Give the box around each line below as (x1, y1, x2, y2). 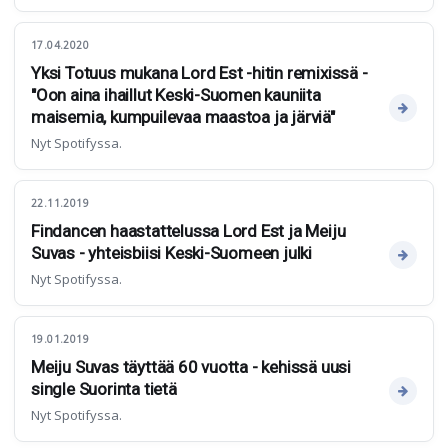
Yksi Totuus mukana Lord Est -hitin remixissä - (31, 63, 368, 84)
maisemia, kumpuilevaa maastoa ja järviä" (31, 107, 335, 128)
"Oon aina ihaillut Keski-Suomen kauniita (31, 85, 321, 106)
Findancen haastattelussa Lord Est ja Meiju (31, 221, 346, 242)
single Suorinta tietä (31, 379, 177, 400)
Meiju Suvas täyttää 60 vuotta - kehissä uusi (31, 357, 352, 378)
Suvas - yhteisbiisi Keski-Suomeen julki (31, 243, 313, 264)
